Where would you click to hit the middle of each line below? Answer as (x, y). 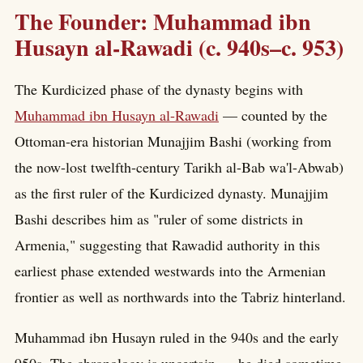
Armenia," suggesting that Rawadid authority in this (167, 245)
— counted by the (273, 115)
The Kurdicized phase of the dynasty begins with (159, 90)
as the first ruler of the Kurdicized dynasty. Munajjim (171, 193)
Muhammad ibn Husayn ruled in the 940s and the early (177, 337)
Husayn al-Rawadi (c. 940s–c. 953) (179, 47)
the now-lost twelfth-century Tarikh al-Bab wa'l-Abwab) (179, 167)
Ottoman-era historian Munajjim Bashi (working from (173, 141)
